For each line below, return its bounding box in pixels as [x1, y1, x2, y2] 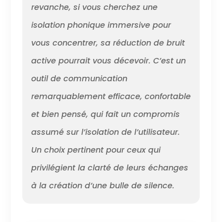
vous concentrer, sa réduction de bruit [31, 37, 185, 49]
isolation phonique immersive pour [31, 19, 171, 31]
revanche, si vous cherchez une [31, 1, 158, 13]
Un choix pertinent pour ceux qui [31, 144, 161, 156]
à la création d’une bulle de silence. [31, 179, 174, 191]
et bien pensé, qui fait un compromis [31, 108, 180, 120]
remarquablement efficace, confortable [31, 90, 191, 102]
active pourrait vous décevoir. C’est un [31, 55, 186, 66]
